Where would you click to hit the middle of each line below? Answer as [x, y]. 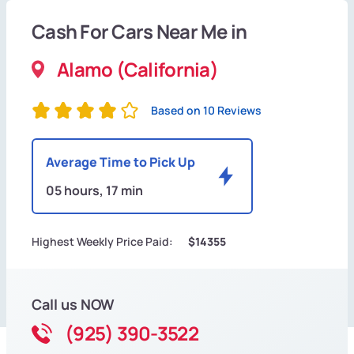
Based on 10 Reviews [206, 111]
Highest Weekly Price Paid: [102, 242]
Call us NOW [73, 305]
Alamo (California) [137, 70]
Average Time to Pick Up [121, 162]
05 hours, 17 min [94, 191]
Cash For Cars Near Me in [139, 32]
